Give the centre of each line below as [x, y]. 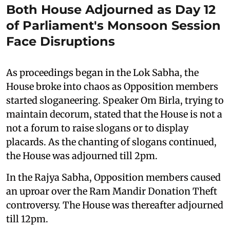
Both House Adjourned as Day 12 [111, 9]
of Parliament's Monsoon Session [113, 25]
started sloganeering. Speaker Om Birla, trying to [115, 100]
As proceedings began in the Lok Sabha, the [102, 72]
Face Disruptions [61, 41]
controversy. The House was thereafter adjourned [115, 205]
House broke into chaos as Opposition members [112, 86]
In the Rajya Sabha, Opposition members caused [113, 177]
